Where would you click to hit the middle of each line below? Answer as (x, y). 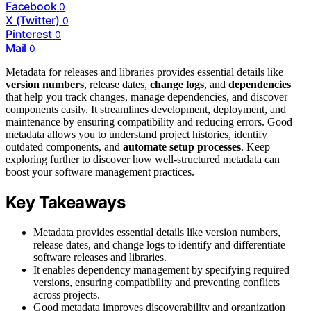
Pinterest (29, 34)
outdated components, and (64, 147)
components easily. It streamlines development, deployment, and (146, 110)
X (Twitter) (33, 20)
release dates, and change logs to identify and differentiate (159, 245)
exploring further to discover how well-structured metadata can (143, 160)
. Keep (255, 147)
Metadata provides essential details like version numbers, (157, 233)
